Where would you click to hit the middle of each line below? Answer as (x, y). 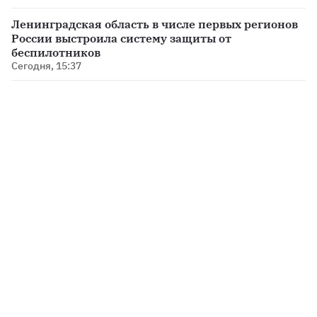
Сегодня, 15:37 (46, 66)
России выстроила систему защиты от (121, 39)
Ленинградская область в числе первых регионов (155, 24)
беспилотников (56, 53)
